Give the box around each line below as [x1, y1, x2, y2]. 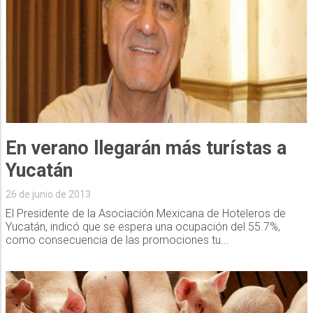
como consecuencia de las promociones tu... [5, 233, 229, 247]
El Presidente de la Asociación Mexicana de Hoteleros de [5, 206, 286, 220]
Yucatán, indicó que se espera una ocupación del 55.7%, [5, 219, 280, 233]
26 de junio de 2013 [5, 188, 91, 200]
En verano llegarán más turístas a [5, 136, 286, 159]
